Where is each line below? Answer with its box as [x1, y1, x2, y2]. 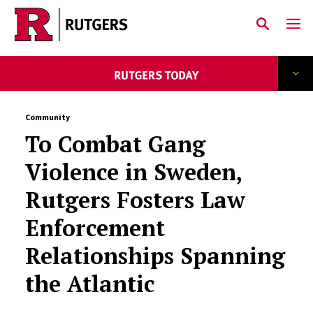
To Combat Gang [24, 129, 205, 159]
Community [24, 112, 70, 122]
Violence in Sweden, [24, 157, 242, 187]
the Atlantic [24, 269, 154, 298]
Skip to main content [27, 29, 129, 43]
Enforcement [24, 213, 165, 242]
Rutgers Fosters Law [24, 185, 245, 214]
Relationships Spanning [24, 241, 285, 270]
